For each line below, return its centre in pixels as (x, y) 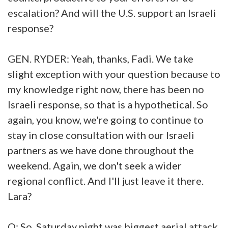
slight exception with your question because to (114, 74)
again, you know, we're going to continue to (106, 119)
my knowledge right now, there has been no (106, 89)
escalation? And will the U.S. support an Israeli (112, 12)
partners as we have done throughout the (101, 150)
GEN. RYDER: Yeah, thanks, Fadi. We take (101, 58)
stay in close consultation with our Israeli (101, 135)
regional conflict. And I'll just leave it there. (106, 180)
